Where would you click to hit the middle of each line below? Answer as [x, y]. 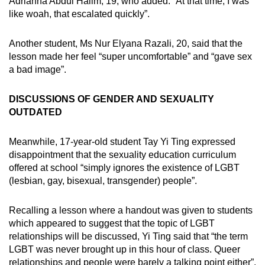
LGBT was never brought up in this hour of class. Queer [125, 249]
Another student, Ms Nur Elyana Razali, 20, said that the [126, 43]
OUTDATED [35, 112]
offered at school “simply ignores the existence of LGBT [124, 167]
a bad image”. [38, 69]
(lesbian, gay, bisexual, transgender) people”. [103, 180]
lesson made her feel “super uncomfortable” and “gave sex [130, 56]
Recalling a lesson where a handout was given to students [131, 210]
